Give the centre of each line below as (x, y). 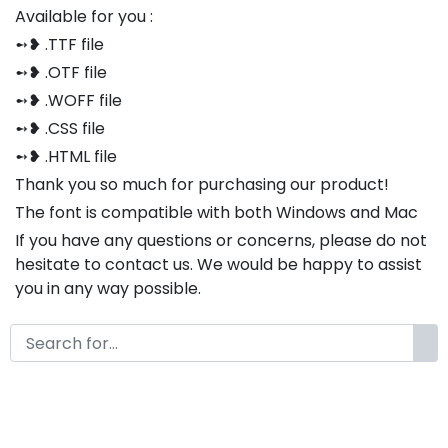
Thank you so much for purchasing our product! (202, 185)
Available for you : (84, 17)
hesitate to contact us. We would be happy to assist (218, 265)
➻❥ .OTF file (61, 73)
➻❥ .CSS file (60, 129)
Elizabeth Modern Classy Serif (209, 388)
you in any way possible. (108, 289)
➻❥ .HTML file (66, 157)
